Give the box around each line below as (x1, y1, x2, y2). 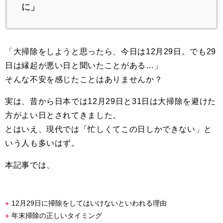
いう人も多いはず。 (5, 139, 80, 147)
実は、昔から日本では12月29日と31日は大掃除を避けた (5, 97, 216, 106)
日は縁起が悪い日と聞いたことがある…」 (5, 61, 163, 70)
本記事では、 (5, 161, 55, 169)
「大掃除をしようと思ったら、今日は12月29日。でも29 (5, 47, 216, 56)
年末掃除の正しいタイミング (11, 212, 102, 220)
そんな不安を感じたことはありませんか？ (5, 75, 163, 84)
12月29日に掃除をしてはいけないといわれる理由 (11, 199, 167, 207)
